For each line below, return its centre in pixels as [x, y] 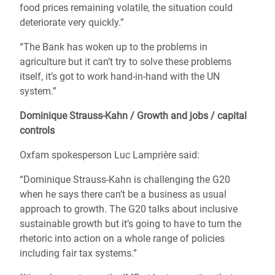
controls [37, 130]
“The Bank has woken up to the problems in [114, 47]
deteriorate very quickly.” [72, 22]
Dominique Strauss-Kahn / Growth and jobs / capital [133, 116]
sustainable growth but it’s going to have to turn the [130, 224]
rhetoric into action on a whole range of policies [122, 238]
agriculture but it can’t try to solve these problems [126, 62]
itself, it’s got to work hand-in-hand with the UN [120, 76]
